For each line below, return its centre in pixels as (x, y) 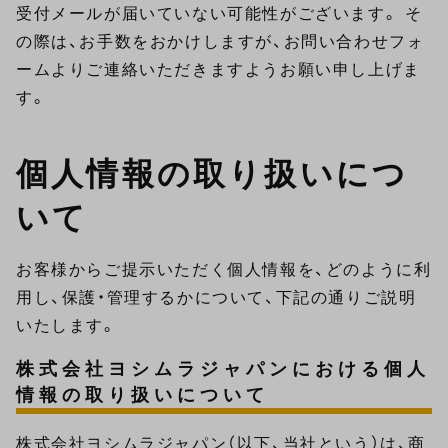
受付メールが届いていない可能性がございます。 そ (219, 14)
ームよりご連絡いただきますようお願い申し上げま (218, 70)
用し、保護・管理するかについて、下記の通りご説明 (216, 298)
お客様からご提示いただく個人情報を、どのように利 (224, 270)
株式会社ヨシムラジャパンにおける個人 (223, 369)
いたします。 (67, 326)
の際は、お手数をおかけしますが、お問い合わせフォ (220, 42)
